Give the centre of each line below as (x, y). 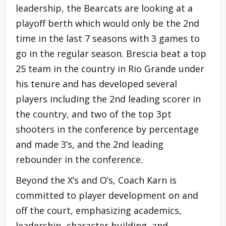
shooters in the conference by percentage (107, 129)
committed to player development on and (107, 195)
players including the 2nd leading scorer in (108, 99)
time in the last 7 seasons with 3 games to (108, 38)
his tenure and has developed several (96, 83)
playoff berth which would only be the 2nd (107, 23)
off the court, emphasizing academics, (99, 210)
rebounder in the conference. (79, 159)
